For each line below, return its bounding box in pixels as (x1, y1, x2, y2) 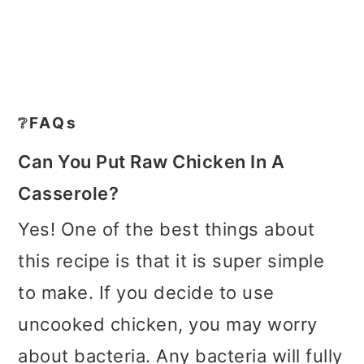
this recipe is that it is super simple (18, 249, 325, 271)
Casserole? (18, 182, 119, 204)
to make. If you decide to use (18, 281, 275, 303)
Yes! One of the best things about (18, 218, 315, 240)
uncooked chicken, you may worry (18, 313, 318, 335)
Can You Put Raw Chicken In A (18, 150, 285, 172)
